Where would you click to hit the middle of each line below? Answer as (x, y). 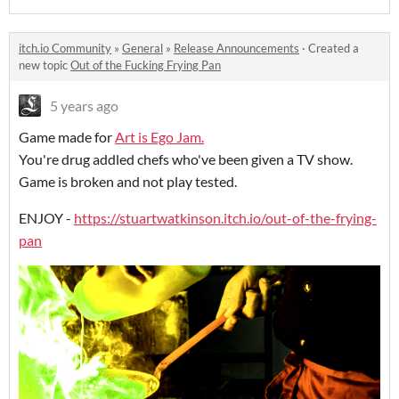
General (142, 48)
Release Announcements (236, 48)
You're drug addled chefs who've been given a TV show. (186, 159)
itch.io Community (65, 48)
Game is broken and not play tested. (128, 181)
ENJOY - (46, 217)
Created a (334, 48)
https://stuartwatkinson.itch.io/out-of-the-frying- (225, 217)
